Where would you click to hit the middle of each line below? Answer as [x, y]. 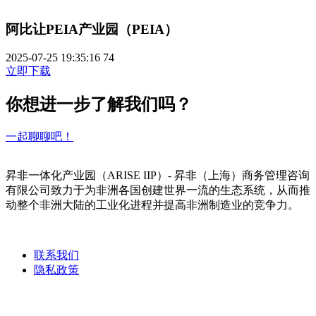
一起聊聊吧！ [39, 137]
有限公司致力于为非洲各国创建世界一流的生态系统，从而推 [158, 190]
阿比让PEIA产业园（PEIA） [92, 29]
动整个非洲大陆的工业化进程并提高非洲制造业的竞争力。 [152, 205]
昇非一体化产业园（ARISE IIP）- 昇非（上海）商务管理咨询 [158, 176]
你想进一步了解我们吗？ [99, 105]
